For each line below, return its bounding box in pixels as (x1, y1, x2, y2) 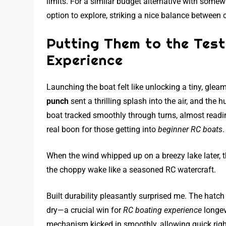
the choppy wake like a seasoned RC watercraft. (46, 165, 216, 175)
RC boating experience (123, 205, 202, 215)
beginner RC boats (158, 125, 223, 135)
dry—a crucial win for (46, 205, 124, 215)
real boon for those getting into (46, 125, 158, 135)
